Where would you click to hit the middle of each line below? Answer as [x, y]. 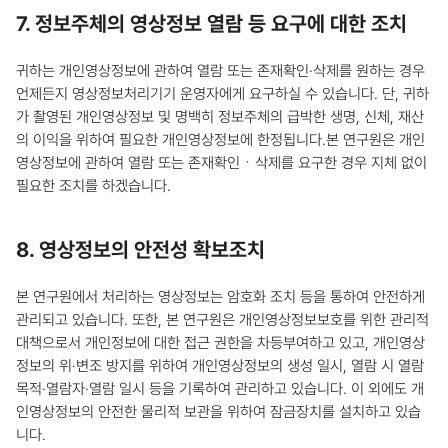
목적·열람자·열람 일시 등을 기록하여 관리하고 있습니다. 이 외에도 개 [220, 389]
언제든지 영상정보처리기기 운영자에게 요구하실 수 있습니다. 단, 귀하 [222, 94]
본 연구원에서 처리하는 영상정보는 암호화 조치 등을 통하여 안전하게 [220, 297]
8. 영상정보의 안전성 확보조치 [140, 249]
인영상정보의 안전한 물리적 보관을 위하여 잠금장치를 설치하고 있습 [218, 412]
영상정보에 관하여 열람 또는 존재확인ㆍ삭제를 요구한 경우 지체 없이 [221, 163]
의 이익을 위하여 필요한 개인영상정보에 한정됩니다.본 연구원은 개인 [220, 140]
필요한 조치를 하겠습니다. [93, 186]
